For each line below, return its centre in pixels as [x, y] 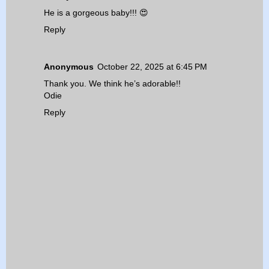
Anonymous [69, 67]
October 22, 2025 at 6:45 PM [152, 67]
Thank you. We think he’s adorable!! [112, 84]
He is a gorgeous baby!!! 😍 [96, 13]
